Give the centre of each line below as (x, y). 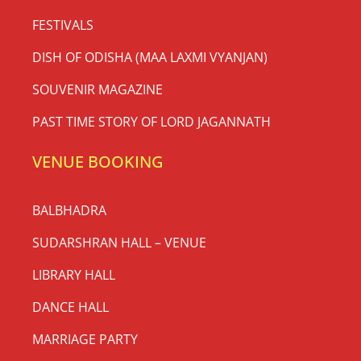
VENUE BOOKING (98, 162)
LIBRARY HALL (74, 275)
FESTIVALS (63, 25)
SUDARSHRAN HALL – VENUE (119, 243)
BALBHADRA (69, 211)
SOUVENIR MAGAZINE (98, 90)
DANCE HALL (71, 307)
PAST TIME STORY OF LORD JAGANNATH (151, 122)
